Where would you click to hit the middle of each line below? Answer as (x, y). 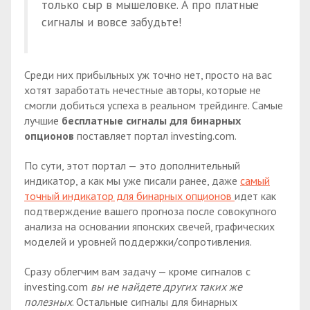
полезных (48, 301)
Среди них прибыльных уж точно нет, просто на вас (148, 75)
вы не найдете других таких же (166, 286)
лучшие (43, 120)
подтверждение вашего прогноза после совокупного (151, 211)
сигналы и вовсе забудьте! (112, 22)
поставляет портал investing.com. (155, 136)
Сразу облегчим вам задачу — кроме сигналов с (137, 271)
